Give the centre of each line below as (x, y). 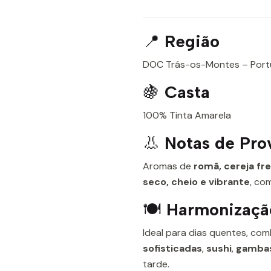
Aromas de (168, 166)
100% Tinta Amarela (187, 115)
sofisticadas (172, 248)
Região (192, 41)
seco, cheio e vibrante (196, 182)
